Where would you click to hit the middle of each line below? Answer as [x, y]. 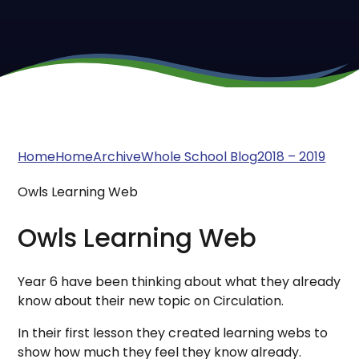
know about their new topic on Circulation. [151, 301]
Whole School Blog [200, 156]
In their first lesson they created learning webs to [173, 333]
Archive [117, 156]
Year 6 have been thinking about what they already [179, 281]
